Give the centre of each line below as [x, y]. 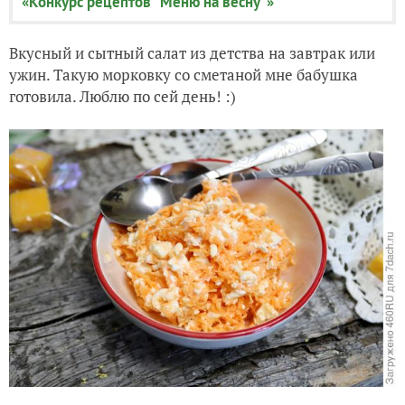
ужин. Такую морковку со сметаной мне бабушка [184, 75]
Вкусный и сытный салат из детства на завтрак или [192, 53]
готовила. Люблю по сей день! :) [122, 97]
